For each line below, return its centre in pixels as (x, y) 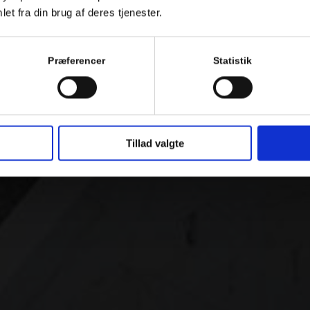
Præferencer (77, 61)
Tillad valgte (155, 143)
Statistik (232, 61)
